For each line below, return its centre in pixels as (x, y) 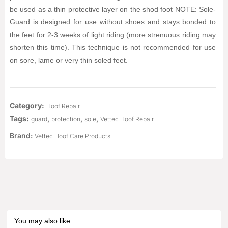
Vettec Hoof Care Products (72, 136)
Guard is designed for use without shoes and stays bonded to (113, 22)
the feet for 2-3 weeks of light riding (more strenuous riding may (113, 35)
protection (66, 119)
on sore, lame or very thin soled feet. (68, 60)
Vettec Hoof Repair (127, 119)
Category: (27, 106)
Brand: (22, 135)
